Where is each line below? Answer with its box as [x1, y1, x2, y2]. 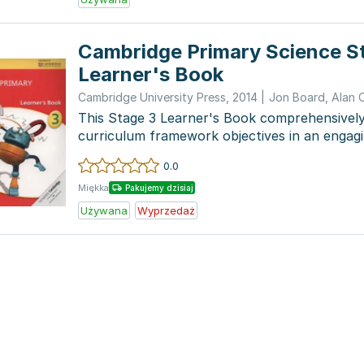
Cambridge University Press [78, 90, 226, 104]
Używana [80, 204, 128, 217]
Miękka [78, 182, 109, 193]
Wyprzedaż [137, 204, 195, 217]
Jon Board [269, 90, 325, 104]
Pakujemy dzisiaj [125, 183, 193, 193]
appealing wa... [78, 145, 169, 162]
